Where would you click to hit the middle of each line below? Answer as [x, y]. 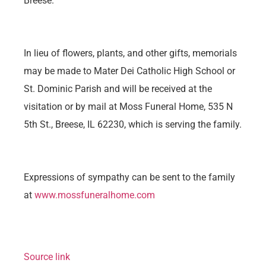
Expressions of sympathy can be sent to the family [129, 177]
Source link [47, 257]
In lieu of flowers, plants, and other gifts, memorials [130, 53]
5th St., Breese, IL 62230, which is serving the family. [133, 124]
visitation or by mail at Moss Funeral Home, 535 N [128, 106]
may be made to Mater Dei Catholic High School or [129, 71]
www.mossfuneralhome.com [95, 195]
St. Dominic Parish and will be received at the [118, 88]
